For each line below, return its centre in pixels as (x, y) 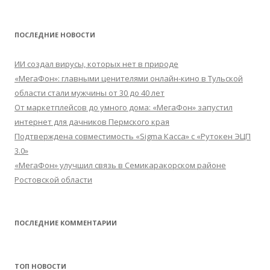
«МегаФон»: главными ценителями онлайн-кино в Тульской (129, 78)
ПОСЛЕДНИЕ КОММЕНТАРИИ (66, 223)
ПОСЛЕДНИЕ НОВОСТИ (55, 35)
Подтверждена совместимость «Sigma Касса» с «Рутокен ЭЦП (133, 136)
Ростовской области (53, 180)
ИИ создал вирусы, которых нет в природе (96, 64)
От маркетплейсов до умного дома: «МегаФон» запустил (124, 107)
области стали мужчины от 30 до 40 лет (89, 93)
